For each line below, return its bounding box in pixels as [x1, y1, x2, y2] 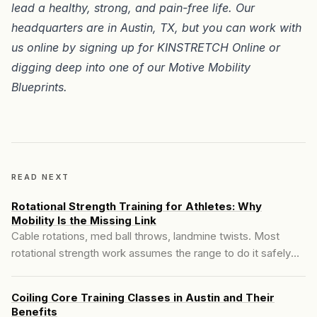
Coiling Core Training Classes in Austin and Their [11, 290, 275, 304]
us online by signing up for [11, 40, 157, 54]
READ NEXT [11, 171, 69, 182]
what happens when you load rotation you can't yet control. [11, 279, 298, 294]
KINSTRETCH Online [157, 40, 265, 54]
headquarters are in [11, 20, 120, 35]
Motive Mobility [168, 59, 250, 74]
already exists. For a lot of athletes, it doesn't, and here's [11, 263, 287, 277]
